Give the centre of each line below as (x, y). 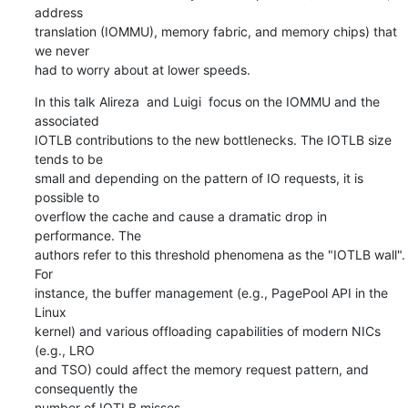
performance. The (87, 235)
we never (61, 50)
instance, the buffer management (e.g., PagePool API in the (211, 292)
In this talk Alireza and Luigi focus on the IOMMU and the (207, 101)
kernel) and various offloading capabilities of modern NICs (207, 331)
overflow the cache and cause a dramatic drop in (180, 216)
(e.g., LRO (64, 350)
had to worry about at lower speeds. (142, 69)
